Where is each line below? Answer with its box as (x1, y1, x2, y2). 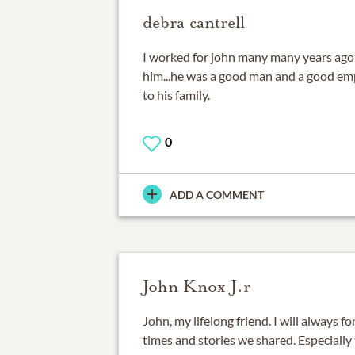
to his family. (142, 86, 210, 102)
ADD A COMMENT (169, 187, 264, 201)
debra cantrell (142, 11, 245, 32)
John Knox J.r (142, 275, 250, 296)
